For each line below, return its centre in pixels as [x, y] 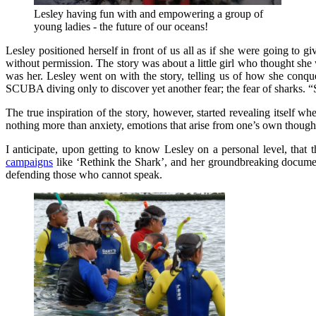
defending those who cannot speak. [84, 174]
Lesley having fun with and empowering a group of [148, 13]
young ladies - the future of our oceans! [121, 26]
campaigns [29, 162]
